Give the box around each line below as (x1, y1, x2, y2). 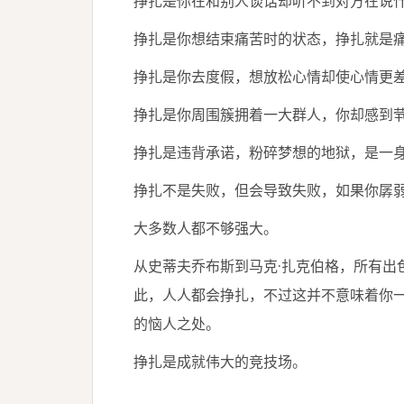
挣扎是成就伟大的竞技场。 (133, 352, 307, 372)
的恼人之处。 (133, 314, 220, 334)
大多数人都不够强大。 (133, 218, 278, 238)
